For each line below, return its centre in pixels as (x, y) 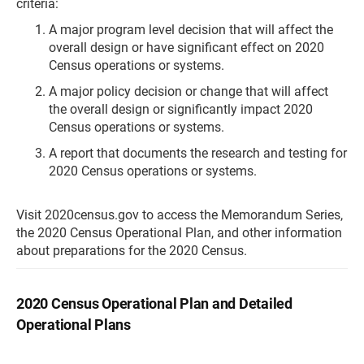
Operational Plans (74, 325)
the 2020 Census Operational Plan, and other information (179, 233)
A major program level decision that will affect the (191, 30)
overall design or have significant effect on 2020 (186, 48)
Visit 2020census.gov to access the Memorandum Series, (180, 215)
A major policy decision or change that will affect (188, 91)
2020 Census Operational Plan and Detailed (154, 303)
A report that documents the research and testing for (198, 153)
